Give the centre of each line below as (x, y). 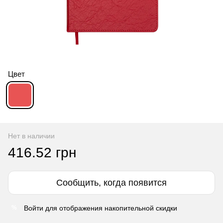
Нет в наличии (31, 136)
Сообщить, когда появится (111, 182)
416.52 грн (42, 152)
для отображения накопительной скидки (110, 208)
